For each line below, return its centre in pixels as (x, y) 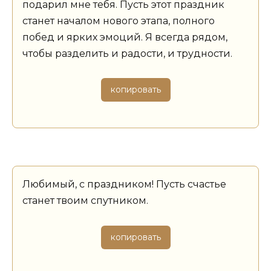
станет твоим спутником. (85, 201)
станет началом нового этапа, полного (119, 21)
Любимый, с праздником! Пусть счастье (124, 184)
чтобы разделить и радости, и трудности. (127, 54)
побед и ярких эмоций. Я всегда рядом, (125, 38)
